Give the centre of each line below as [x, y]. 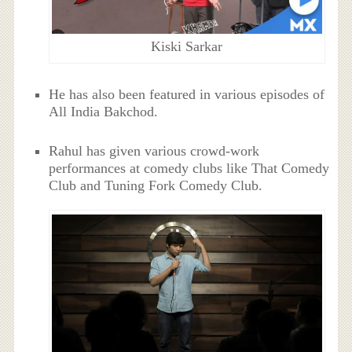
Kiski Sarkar [187, 46]
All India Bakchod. [104, 112]
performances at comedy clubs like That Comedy [189, 169]
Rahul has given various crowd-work [154, 151]
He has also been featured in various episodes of [187, 95]
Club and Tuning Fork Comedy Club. [156, 186]
